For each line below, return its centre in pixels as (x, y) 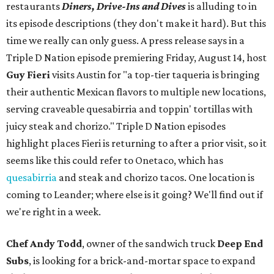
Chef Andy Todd (44, 243)
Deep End (240, 243)
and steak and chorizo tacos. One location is (156, 177)
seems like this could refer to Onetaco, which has (115, 160)
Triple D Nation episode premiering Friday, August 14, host (136, 57)
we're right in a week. (54, 212)
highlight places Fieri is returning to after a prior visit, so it (136, 143)
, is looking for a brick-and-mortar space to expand (142, 261)
